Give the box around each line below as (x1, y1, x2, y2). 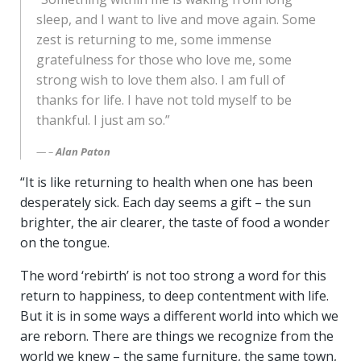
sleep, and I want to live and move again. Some (36, 10, 316, 28)
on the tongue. (20, 234, 113, 251)
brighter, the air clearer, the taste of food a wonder (20, 214, 330, 231)
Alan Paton (56, 144, 110, 159)
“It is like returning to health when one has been (20, 173, 313, 191)
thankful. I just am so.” (36, 111, 170, 129)
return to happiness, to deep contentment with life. (20, 287, 329, 305)
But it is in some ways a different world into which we (20, 307, 338, 325)
